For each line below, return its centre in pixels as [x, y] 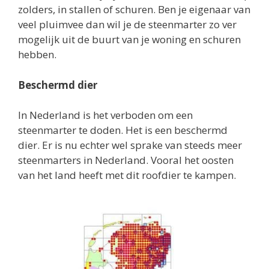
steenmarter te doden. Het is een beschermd [123, 130]
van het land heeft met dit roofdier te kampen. [127, 175]
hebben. [37, 54]
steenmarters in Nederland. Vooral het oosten [126, 160]
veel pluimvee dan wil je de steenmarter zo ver [127, 24]
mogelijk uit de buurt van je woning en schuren [129, 39]
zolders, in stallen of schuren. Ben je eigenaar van [134, 9]
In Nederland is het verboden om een [105, 115]
